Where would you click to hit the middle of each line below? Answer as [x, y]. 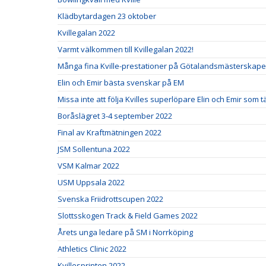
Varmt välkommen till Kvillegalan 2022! [126, 49]
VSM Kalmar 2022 [88, 165]
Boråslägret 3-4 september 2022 [115, 115]
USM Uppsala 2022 [91, 182]
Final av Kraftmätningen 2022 [110, 132]
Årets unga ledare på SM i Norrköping [125, 232]
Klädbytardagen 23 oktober [107, 16]
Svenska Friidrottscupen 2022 [110, 199]
